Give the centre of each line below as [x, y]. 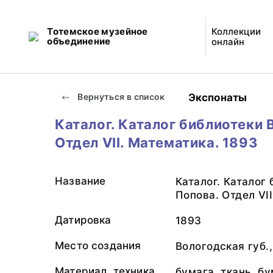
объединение [79, 41]
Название [80, 181]
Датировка [83, 220]
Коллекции [236, 31]
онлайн [228, 42]
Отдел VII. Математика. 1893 [157, 143]
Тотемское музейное [97, 31]
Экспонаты [218, 97]
